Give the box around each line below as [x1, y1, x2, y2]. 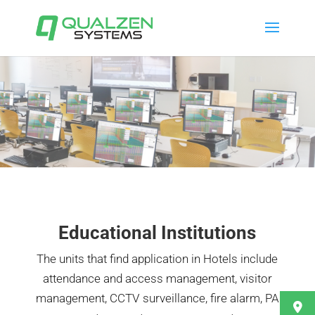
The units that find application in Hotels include [37, 252, 278, 266]
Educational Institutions [58, 222, 257, 243]
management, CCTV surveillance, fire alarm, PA [35, 291, 279, 305]
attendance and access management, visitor [42, 271, 272, 285]
